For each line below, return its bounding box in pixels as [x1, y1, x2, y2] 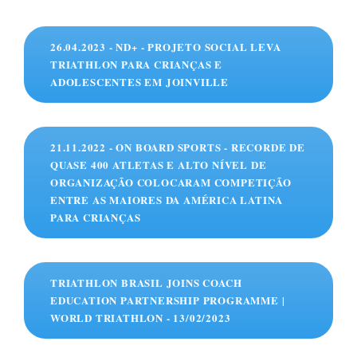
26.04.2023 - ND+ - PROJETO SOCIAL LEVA [50, 39, 281, 55]
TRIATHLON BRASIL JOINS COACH [50, 275, 242, 291]
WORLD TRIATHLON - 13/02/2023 [50, 310, 231, 326]
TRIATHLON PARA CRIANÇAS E [50, 57, 223, 73]
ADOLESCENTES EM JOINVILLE [50, 74, 229, 90]
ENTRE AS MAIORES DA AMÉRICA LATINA [50, 192, 284, 208]
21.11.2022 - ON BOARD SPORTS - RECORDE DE [50, 139, 305, 155]
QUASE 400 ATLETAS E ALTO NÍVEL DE [50, 157, 267, 173]
